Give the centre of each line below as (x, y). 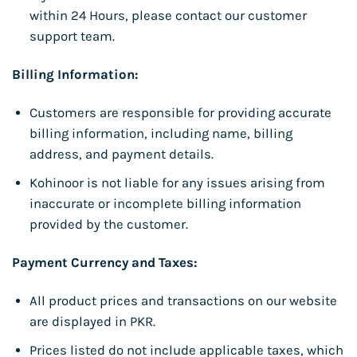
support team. (72, 37)
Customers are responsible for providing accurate (180, 113)
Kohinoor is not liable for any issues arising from (177, 183)
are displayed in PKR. (92, 321)
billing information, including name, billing (161, 134)
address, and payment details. (121, 155)
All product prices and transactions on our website (183, 300)
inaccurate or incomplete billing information (165, 204)
